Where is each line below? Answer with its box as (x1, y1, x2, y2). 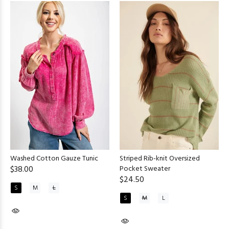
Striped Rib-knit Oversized (120, 153, 200, 165)
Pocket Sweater (120, 163, 170, 175)
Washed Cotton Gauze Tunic (10, 153, 98, 165)
